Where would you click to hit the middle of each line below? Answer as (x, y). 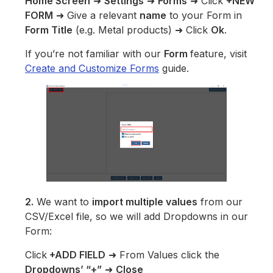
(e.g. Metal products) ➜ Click (142, 30)
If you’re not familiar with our (95, 54)
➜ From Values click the (163, 255)
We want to (63, 202)
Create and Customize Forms (92, 69)
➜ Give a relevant (97, 16)
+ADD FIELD (76, 255)
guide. (174, 69)
